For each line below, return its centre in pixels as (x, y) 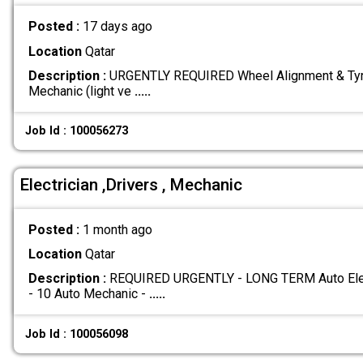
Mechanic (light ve (81, 91)
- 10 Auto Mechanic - (88, 294)
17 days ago (117, 27)
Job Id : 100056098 (77, 334)
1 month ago (117, 229)
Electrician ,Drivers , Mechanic (131, 185)
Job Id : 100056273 (77, 131)
